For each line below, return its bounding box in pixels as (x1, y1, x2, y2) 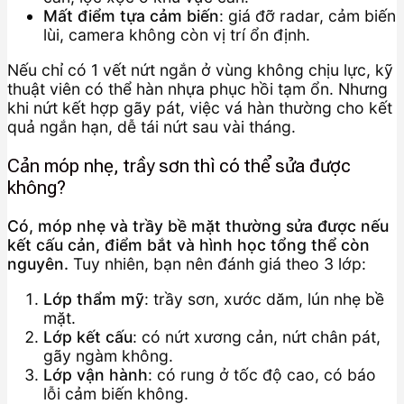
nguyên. (7, 254, 69, 274)
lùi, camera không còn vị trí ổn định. (43, 25, 310, 45)
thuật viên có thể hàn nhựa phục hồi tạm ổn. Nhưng (7, 79, 388, 98)
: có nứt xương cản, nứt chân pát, (133, 326, 381, 346)
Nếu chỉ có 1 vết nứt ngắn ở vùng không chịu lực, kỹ (7, 60, 393, 79)
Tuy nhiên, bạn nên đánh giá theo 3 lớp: (69, 254, 366, 274)
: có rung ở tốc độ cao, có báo (148, 364, 376, 384)
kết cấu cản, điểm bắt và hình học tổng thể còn (7, 235, 370, 255)
